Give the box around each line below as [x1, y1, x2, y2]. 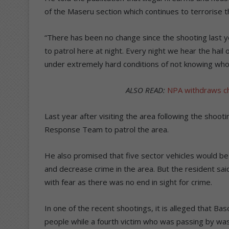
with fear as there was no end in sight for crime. [44, 176, 212, 187]
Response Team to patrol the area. [44, 124, 169, 134]
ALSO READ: [125, 84, 165, 95]
